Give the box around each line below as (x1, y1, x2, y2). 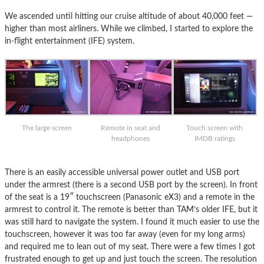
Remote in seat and (101, 124, 161, 132)
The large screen (21, 124, 72, 132)
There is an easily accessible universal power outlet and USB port (5, 168, 239, 177)
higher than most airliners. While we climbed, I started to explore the (5, 24, 253, 33)
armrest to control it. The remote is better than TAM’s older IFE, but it (5, 205, 258, 214)
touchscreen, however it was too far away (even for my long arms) (5, 230, 245, 239)
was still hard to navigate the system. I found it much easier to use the (5, 217, 259, 227)
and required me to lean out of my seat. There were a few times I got (5, 242, 255, 252)
